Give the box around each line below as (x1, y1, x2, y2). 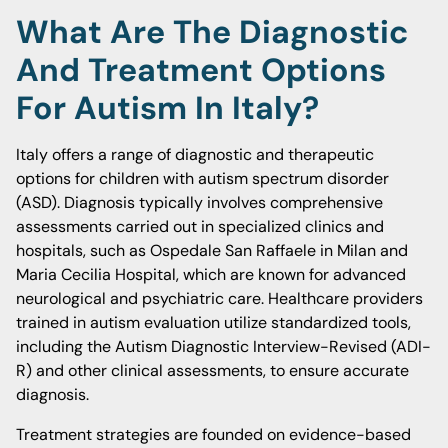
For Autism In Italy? (16, 87, 319, 129)
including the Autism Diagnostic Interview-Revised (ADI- (16, 336, 431, 357)
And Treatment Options (16, 49, 386, 91)
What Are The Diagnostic (16, 11, 408, 53)
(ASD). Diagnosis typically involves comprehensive (16, 192, 383, 213)
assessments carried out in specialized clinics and (16, 216, 384, 237)
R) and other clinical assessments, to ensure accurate (16, 360, 409, 381)
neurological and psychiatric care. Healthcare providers (16, 288, 423, 309)
